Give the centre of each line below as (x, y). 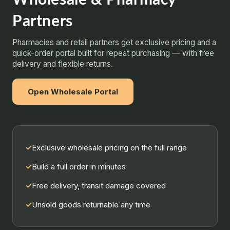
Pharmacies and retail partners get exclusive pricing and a (114, 42)
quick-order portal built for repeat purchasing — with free (113, 53)
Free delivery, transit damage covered (99, 186)
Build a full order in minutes (79, 167)
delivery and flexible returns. (63, 64)
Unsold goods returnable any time (91, 205)
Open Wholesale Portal (73, 92)
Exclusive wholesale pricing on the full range (109, 148)
